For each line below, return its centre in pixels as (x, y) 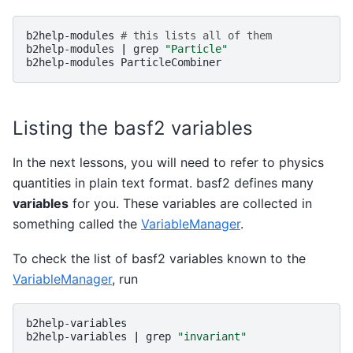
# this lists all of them (196, 35)
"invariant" (212, 337)
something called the (77, 223)
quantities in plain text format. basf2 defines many (163, 182)
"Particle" (196, 48)
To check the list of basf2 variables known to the (159, 258)
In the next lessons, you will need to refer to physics (168, 162)
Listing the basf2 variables (133, 128)
